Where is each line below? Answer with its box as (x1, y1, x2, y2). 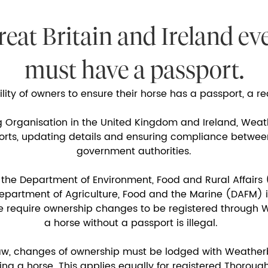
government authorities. (77, 144, 191, 160)
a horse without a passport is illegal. (44, 215, 224, 232)
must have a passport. (24, 56, 244, 84)
